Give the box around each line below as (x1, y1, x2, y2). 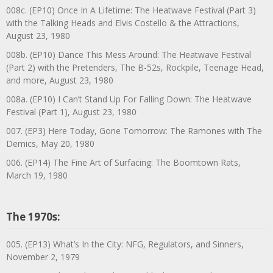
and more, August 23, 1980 (6, 74, 113, 86)
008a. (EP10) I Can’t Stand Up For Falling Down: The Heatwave (6, 93, 252, 105)
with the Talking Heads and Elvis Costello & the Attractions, (6, 16, 239, 29)
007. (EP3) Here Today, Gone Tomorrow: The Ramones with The (6, 124, 262, 136)
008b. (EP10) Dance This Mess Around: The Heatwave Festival (6, 48, 251, 60)
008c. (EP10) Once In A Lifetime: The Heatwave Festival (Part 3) (6, 4, 256, 16)
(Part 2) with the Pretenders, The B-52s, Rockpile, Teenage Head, (6, 61, 264, 73)
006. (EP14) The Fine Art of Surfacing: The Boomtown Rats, (6, 156, 241, 168)
